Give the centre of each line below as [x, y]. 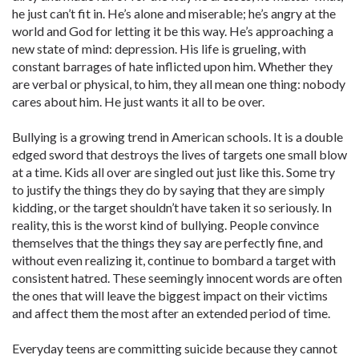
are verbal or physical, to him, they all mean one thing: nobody [179, 84]
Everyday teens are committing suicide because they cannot [175, 348]
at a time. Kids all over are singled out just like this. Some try [173, 172]
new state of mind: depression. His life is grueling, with [159, 48]
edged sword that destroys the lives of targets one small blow [179, 154]
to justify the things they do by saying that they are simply [168, 190]
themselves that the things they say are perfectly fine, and [167, 242]
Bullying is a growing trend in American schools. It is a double [177, 137]
